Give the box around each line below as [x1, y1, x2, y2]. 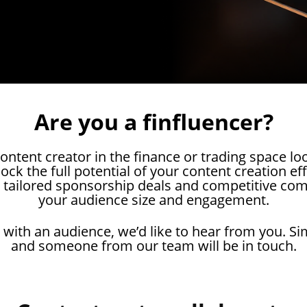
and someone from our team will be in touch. [10, 236, 297, 255]
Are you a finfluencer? [34, 107, 273, 136]
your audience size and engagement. [38, 191, 269, 209]
